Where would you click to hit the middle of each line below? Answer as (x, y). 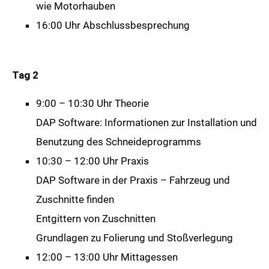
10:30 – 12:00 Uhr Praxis (92, 161)
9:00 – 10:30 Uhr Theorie (92, 104)
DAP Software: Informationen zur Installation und (147, 123)
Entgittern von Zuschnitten (96, 219)
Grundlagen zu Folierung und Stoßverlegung (134, 238)
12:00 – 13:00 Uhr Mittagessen (107, 257)
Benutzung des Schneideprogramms (119, 142)
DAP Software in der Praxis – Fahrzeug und (133, 180)
